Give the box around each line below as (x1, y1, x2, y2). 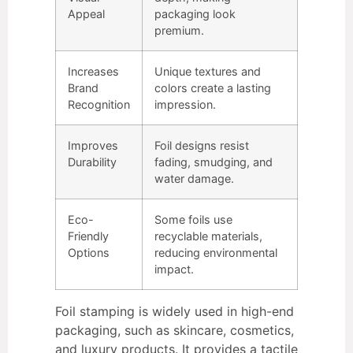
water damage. (154, 171, 234, 185)
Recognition (68, 97, 130, 111)
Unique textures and (154, 64, 261, 78)
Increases (68, 64, 119, 78)
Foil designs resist (154, 138, 249, 152)
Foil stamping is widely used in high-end (55, 303, 294, 319)
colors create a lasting (154, 80, 271, 95)
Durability (68, 154, 117, 169)
